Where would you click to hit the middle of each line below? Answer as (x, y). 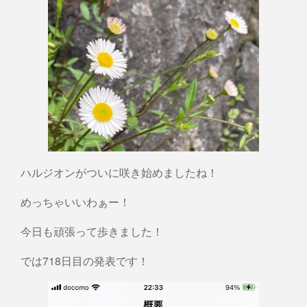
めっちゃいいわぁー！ (75, 201)
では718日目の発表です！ (85, 260)
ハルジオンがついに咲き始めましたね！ (119, 172)
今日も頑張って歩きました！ (92, 231)
